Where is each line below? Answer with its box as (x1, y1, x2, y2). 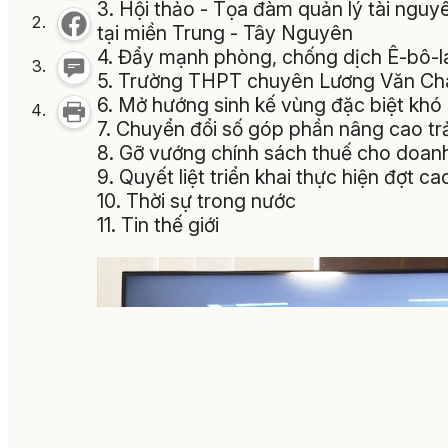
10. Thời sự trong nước (97, 189, 296, 214)
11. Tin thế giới (97, 213, 219, 238)
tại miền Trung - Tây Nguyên (97, 21, 353, 46)
